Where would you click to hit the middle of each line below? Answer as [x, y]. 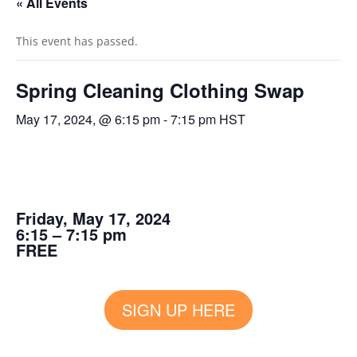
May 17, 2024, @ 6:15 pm [88, 119]
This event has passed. [77, 41]
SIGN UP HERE [178, 310]
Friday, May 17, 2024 [93, 218]
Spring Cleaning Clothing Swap [160, 90]
